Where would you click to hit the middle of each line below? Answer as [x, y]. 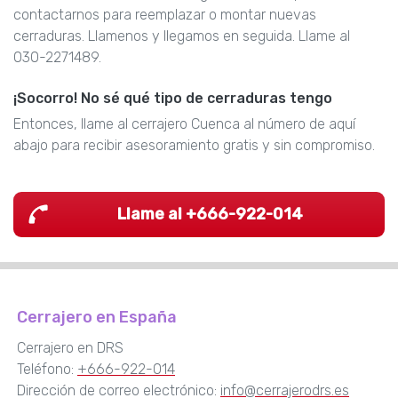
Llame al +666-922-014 [210, 215]
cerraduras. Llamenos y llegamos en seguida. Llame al [182, 36]
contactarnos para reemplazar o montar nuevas [165, 14]
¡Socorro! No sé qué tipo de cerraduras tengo [173, 98]
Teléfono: [47, 370]
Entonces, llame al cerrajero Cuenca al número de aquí [184, 123]
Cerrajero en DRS [70, 348]
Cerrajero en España [97, 318]
